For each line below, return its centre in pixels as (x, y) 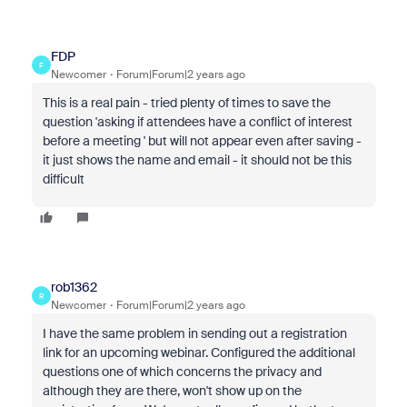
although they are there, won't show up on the (172, 391)
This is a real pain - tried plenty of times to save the (186, 103)
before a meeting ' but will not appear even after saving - (202, 141)
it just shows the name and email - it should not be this (197, 160)
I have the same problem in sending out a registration (194, 334)
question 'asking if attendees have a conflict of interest (197, 122)
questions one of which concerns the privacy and (182, 372)
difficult (63, 179)
